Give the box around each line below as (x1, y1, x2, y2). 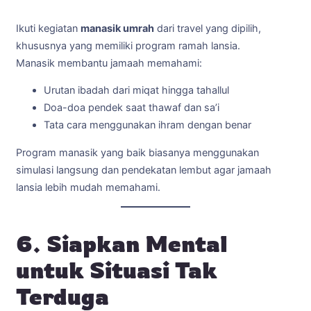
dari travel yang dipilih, (154, 22, 261, 35)
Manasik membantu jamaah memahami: (16, 56, 202, 69)
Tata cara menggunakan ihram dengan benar (44, 119, 251, 132)
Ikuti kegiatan (16, 22, 81, 35)
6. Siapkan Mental (16, 229, 227, 258)
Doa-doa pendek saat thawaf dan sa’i (44, 101, 219, 115)
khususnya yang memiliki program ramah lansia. (16, 39, 240, 52)
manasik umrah (81, 22, 154, 35)
